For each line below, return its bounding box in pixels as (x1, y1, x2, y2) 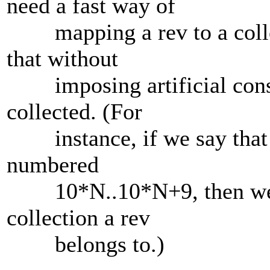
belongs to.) (7, 231, 165, 257)
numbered (7, 152, 99, 178)
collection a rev (7, 205, 150, 231)
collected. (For (7, 99, 142, 125)
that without (7, 46, 118, 72)
